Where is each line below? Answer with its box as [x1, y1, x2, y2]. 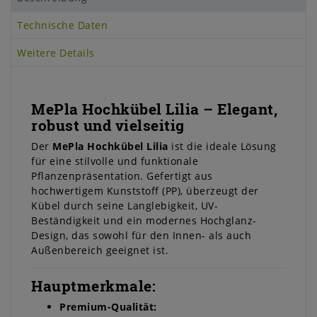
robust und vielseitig [31, 115, 185, 136]
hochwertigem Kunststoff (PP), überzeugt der [31, 184, 259, 198]
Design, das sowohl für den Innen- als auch [31, 229, 251, 243]
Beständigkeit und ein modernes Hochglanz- [31, 214, 257, 228]
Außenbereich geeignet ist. [31, 243, 168, 258]
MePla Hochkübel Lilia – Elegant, [31, 99, 277, 120]
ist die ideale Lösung [168, 139, 277, 154]
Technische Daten [17, 18, 108, 32]
